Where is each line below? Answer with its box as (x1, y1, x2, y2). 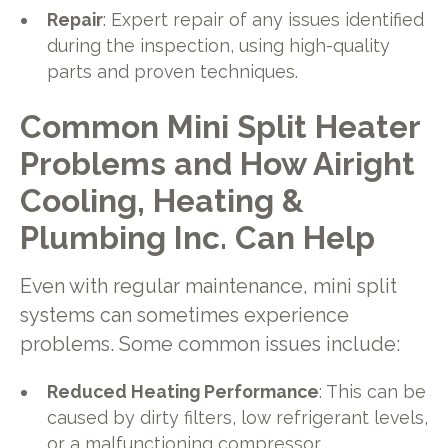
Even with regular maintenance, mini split (19, 275, 397, 299)
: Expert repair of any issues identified (103, 8, 425, 30)
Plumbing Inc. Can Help (19, 219, 375, 257)
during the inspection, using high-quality (47, 34, 391, 56)
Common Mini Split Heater (19, 108, 420, 146)
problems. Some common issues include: (19, 333, 400, 357)
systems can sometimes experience (19, 304, 349, 328)
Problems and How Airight (19, 145, 415, 183)
